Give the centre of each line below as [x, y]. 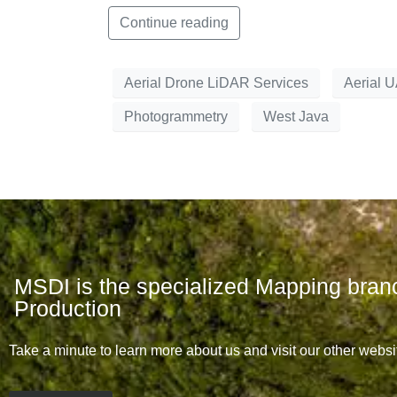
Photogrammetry [176, 116]
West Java [296, 116]
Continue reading [174, 23]
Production [68, 309]
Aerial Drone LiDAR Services [216, 82]
